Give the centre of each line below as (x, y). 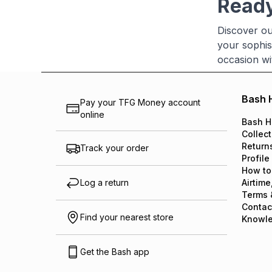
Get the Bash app (115, 252)
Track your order (114, 148)
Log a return (104, 182)
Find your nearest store (127, 217)
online (92, 114)
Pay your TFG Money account (140, 102)
